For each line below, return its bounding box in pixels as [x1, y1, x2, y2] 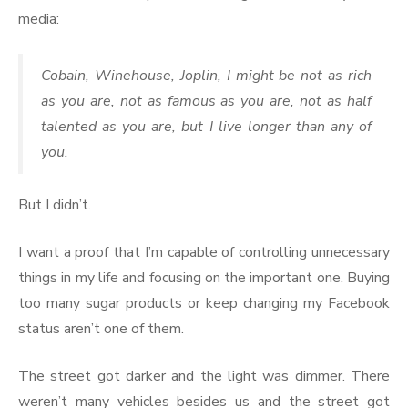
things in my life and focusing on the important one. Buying [18, 267, 390, 288]
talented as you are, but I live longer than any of [41, 116, 372, 137]
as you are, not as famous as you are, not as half [41, 90, 372, 111]
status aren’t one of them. [18, 318, 184, 339]
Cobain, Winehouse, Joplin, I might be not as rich [41, 65, 372, 86]
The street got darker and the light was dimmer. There [18, 365, 390, 386]
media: [18, 8, 59, 29]
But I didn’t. [18, 194, 91, 215]
